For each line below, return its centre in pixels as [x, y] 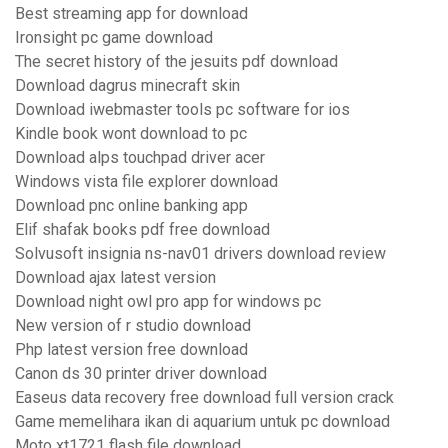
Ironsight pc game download [114, 38]
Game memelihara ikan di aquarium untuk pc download [202, 422]
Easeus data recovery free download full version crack [204, 398]
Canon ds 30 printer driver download [141, 374]
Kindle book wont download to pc [131, 134]
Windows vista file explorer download [146, 182]
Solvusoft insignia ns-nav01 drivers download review [200, 254]
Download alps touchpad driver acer [140, 158]
